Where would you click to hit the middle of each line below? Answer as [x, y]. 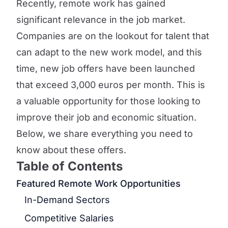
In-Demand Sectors [67, 200]
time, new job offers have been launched [106, 68]
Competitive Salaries [69, 218]
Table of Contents [69, 166]
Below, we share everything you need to [105, 134]
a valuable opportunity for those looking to [108, 101]
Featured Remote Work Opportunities [98, 183]
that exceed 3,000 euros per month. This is [111, 85]
